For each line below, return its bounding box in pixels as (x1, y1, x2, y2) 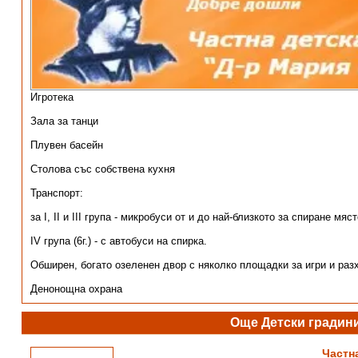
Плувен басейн (30, 139, 103, 151)
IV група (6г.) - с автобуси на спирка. (30, 235, 207, 247)
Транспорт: (30, 187, 83, 199)
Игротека (30, 91, 74, 103)
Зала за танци (30, 115, 98, 127)
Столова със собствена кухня (30, 163, 175, 175)
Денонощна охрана (30, 283, 122, 295)
